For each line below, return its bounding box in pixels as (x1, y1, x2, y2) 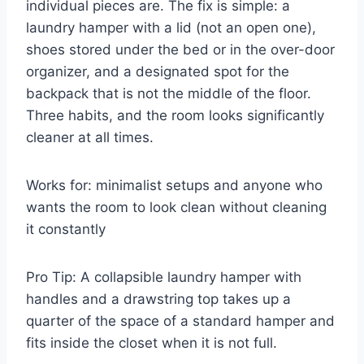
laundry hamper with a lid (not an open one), (26, 19, 316, 36)
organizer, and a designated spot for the (26, 63, 289, 80)
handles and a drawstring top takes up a (26, 290, 291, 307)
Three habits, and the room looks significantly (26, 106, 324, 123)
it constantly (26, 220, 106, 237)
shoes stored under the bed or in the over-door (26, 41, 335, 58)
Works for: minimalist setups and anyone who (26, 176, 323, 193)
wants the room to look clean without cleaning (26, 198, 327, 215)
